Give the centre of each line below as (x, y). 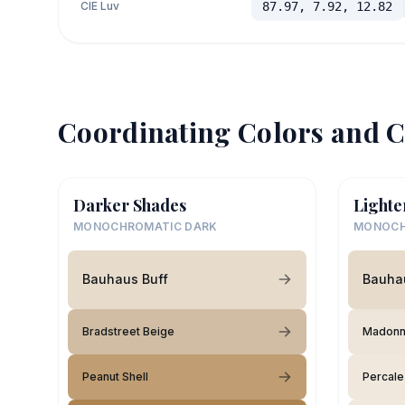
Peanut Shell (115, 376)
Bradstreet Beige (128, 331)
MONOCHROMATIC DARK (146, 226)
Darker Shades (130, 205)
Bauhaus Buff (125, 279)
